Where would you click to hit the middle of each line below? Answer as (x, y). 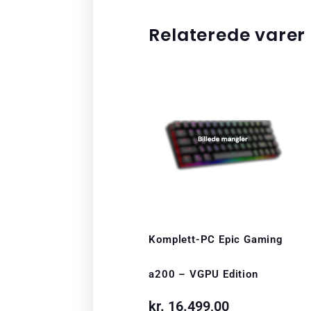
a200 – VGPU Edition (203, 275)
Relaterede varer (227, 35)
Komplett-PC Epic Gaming (216, 240)
